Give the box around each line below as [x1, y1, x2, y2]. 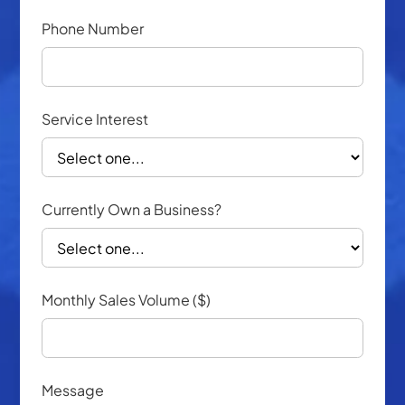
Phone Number [42, 19, 145, 38]
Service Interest [42, 109, 149, 128]
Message [42, 381, 105, 400]
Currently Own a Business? [42, 200, 222, 219]
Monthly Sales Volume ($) [42, 290, 212, 309]
